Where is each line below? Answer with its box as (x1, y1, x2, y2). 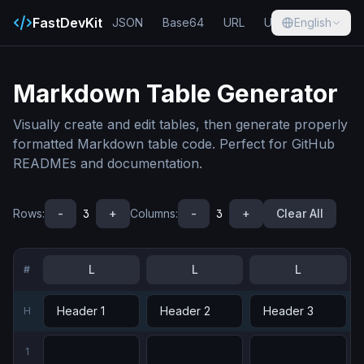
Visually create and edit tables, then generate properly (13, 116, 348, 132)
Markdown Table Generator (13, 79, 338, 108)
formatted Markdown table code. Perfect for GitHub (13, 136, 335, 152)
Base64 (162, 15, 204, 29)
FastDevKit (32, 15, 102, 31)
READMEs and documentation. (13, 155, 202, 171)
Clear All (276, 206, 323, 220)
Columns (130, 206, 175, 220)
